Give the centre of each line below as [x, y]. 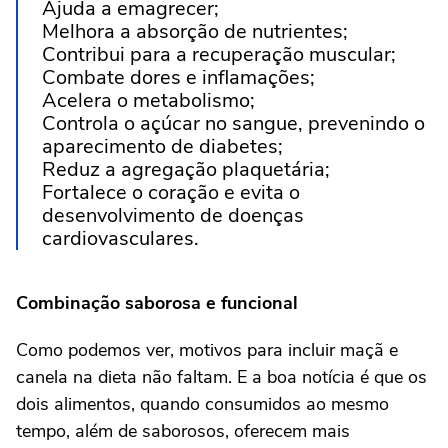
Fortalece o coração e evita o [171, 192]
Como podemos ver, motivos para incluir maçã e [207, 350]
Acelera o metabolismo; [148, 100]
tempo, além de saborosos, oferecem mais [183, 431]
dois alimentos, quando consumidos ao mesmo [202, 404]
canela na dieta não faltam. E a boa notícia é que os [221, 377]
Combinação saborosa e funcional [157, 303]
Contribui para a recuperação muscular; [219, 54]
